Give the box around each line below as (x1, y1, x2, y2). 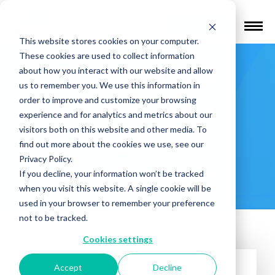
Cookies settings (83, 233, 153, 244)
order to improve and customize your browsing (18, 94, 196, 105)
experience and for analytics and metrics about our (18, 109, 212, 120)
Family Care (52, 58, 223, 93)
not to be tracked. (18, 212, 88, 223)
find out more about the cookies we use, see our (18, 138, 204, 149)
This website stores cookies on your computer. (18, 35, 199, 46)
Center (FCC (51, 92, 224, 127)
